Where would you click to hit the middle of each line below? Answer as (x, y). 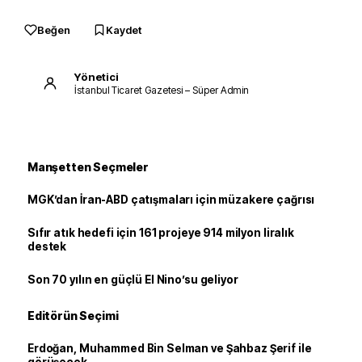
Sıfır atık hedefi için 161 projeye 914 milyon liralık (161, 233)
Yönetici (97, 76)
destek (47, 246)
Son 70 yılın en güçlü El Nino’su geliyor (133, 280)
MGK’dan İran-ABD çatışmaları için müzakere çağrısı (171, 200)
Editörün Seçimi (73, 316)
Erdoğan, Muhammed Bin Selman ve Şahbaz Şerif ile (170, 348)
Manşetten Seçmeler (88, 167)
